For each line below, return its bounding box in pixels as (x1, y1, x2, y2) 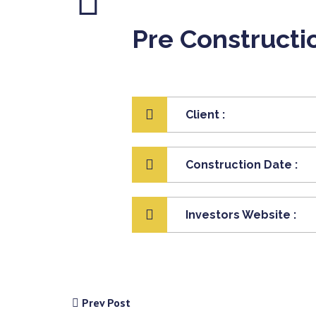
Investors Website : (186, 208, 296, 221)
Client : (186, 108, 225, 121)
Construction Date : (186, 158, 298, 171)
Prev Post (79, 296, 130, 310)
